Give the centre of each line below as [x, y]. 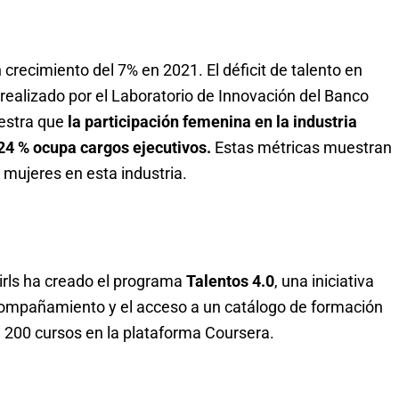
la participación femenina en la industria [212, 121]
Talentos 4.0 [228, 281]
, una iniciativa [324, 281]
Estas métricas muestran [301, 147]
